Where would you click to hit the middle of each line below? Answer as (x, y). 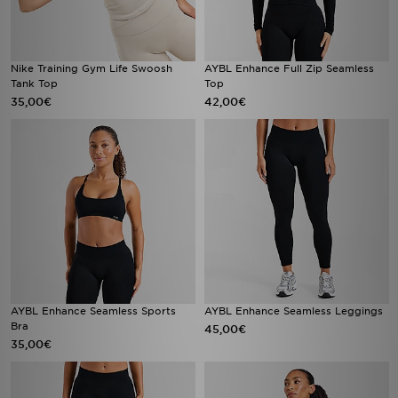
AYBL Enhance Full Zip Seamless (289, 68)
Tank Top (34, 84)
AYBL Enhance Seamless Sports (93, 311)
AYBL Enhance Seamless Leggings (294, 311)
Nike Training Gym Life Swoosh (92, 68)
